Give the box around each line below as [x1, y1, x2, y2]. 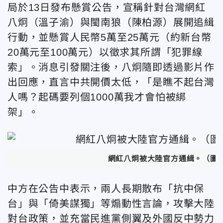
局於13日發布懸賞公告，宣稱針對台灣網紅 [7, 2, 206, 13]
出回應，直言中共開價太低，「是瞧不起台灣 [7, 77, 215, 88]
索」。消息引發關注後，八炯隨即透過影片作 [7, 62, 215, 73]
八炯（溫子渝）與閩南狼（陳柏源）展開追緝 [7, 17, 215, 28]
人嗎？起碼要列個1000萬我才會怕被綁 [7, 92, 187, 103]
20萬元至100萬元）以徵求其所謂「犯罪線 [7, 47, 203, 58]
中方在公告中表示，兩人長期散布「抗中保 [7, 183, 205, 194]
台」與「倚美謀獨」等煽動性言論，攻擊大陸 [7, 198, 215, 209]
